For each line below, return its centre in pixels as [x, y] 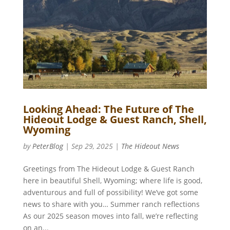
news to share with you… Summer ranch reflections [111, 204]
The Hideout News [150, 146]
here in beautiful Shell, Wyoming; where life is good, [112, 181]
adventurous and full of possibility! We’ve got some [110, 193]
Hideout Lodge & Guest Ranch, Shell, [115, 120]
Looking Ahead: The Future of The [108, 109]
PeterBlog [47, 146]
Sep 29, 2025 [92, 146]
